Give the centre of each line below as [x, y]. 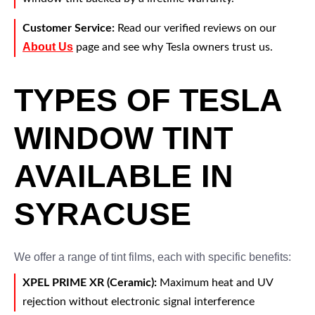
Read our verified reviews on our [195, 28]
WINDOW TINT [123, 138]
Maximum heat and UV [215, 283]
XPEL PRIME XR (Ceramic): [90, 283]
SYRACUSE [103, 214]
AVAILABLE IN [124, 176]
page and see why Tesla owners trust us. [173, 47]
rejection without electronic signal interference [139, 302]
